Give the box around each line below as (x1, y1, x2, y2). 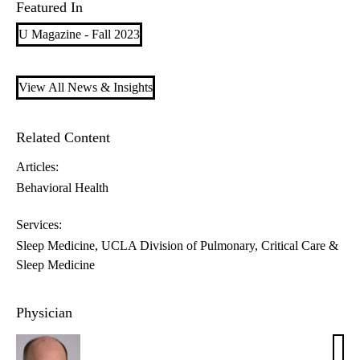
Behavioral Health (16, 181, 108, 195)
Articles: (16, 160, 59, 174)
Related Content (16, 129, 110, 146)
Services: (16, 218, 62, 232)
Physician (16, 305, 72, 321)
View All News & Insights (18, 80, 153, 95)
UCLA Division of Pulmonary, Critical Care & (101, 239, 338, 253)
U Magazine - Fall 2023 (18, 27, 140, 42)
